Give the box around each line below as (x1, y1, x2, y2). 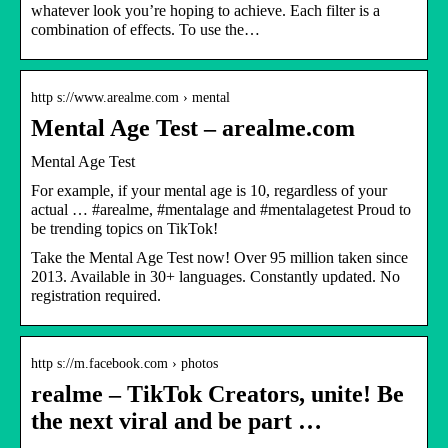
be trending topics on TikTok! (31, 219, 218, 237)
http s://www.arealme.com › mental (31, 89, 230, 105)
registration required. (31, 286, 161, 304)
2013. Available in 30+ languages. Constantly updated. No (31, 267, 400, 285)
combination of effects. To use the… (31, 20, 260, 38)
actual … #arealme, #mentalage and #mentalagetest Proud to (31, 200, 411, 218)
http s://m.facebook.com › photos (31, 355, 218, 371)
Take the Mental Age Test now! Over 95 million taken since (31, 248, 408, 266)
